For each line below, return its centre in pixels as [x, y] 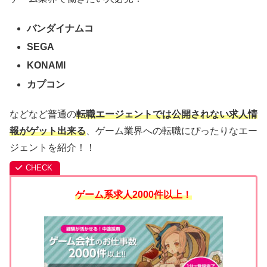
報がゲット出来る [48, 131]
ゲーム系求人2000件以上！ [133, 195]
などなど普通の [43, 114]
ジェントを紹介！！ [52, 148]
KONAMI [46, 66]
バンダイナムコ [60, 29]
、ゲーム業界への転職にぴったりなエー [172, 131]
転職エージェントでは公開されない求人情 [167, 114]
